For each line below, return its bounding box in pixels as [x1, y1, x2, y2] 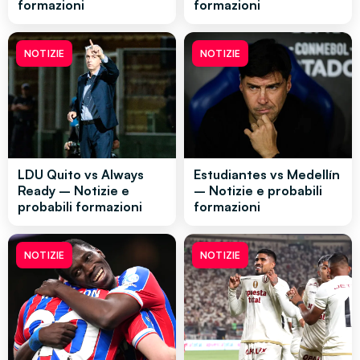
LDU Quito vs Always [18, 166, 144, 183]
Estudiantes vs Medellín [194, 166, 340, 183]
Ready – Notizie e [18, 182, 129, 199]
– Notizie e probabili [194, 182, 322, 199]
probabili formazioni [18, 198, 142, 215]
